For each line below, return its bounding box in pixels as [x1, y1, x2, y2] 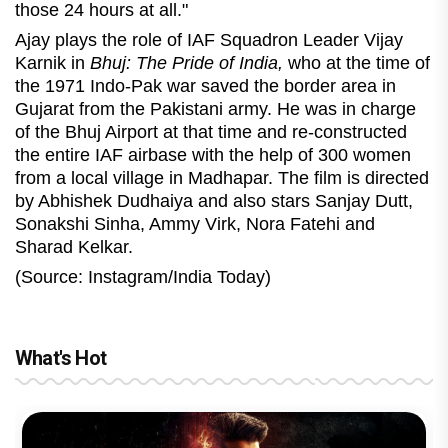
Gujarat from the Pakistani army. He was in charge [15, 99, 416, 120]
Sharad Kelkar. [15, 237, 133, 258]
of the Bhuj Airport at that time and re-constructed [15, 122, 407, 143]
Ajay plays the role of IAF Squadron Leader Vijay [15, 30, 403, 51]
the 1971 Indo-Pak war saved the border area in [15, 76, 396, 97]
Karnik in [15, 53, 90, 74]
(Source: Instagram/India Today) [15, 267, 271, 288]
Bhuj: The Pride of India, [90, 53, 288, 74]
